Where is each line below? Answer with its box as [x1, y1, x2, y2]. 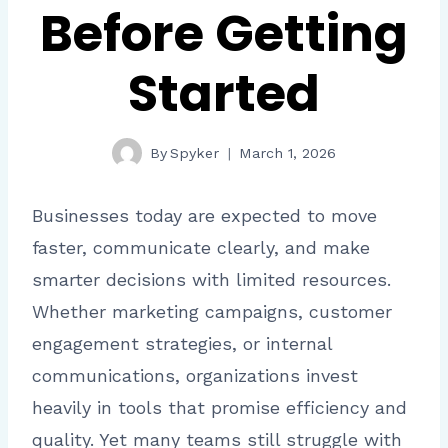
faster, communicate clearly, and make [32, 237, 370, 259]
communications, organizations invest [32, 365, 358, 387]
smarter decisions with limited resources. [32, 269, 391, 291]
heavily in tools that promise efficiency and [32, 397, 407, 419]
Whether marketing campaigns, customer [32, 301, 392, 323]
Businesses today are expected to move [32, 205, 377, 227]
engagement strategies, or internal [32, 333, 332, 355]
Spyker [170, 144, 220, 161]
